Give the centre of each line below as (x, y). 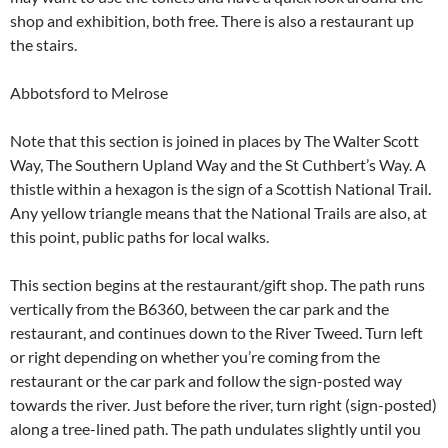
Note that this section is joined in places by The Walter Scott (214, 140)
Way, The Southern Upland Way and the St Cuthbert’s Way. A (218, 164)
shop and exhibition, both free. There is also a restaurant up (212, 20)
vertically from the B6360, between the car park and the (199, 308)
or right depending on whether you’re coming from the (195, 356)
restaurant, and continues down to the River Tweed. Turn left (216, 332)
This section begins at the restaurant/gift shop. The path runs (217, 284)
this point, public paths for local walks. (139, 236)
